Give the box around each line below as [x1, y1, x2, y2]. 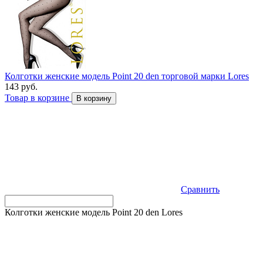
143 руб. [5, 82, 38, 92]
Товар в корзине [5, 93, 72, 103]
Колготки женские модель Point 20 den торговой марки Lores [5, 71, 249, 82]
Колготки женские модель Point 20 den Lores [5, 207, 183, 218]
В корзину [76, 94, 112, 103]
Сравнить [181, 184, 220, 195]
